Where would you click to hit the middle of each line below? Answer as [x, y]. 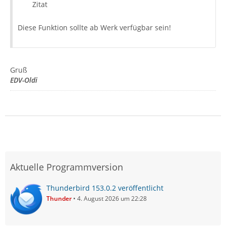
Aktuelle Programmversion [67, 167]
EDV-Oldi [24, 80]
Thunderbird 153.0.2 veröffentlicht [105, 188]
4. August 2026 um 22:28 [112, 199]
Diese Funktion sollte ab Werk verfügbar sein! [94, 28]
